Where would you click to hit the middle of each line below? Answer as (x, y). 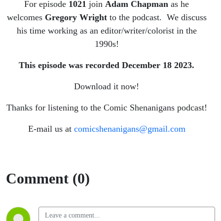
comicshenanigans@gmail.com (129, 129)
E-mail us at (51, 129)
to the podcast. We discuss (157, 18)
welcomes (26, 18)
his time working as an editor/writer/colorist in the (107, 31)
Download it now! (107, 87)
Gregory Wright (76, 18)
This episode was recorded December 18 (95, 65)
